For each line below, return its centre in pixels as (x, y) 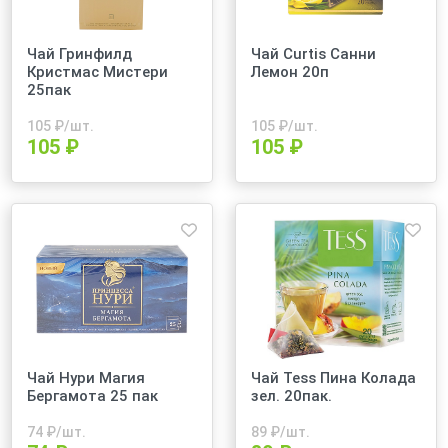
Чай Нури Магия (86, 378)
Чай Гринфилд (80, 54)
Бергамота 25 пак (93, 396)
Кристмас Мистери (98, 72)
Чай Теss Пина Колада (334, 378)
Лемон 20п (290, 72)
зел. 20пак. (292, 396)
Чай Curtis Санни (314, 54)
